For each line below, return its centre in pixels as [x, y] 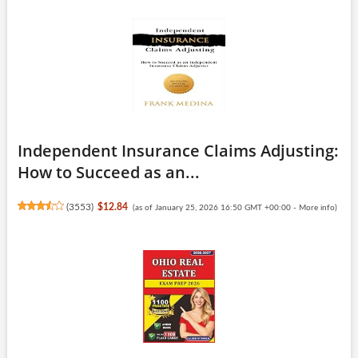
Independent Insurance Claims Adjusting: [178, 150]
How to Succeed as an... [108, 172]
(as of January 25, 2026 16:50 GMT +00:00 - [215, 207]
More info [316, 207]
